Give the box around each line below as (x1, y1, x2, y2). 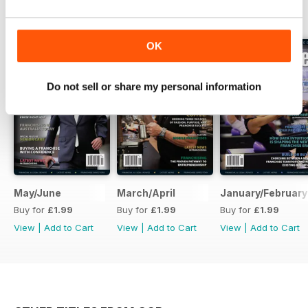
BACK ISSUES (14, 8, 91, 23)
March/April (117, 187, 175, 199)
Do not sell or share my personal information (47, 80, 261, 92)
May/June (14, 187, 61, 199)
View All (258, 10, 294, 22)
